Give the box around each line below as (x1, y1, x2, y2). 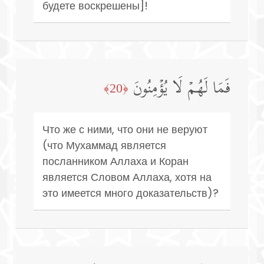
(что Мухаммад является (42, 137, 166, 153)
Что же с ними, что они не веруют (42, 121, 207, 137)
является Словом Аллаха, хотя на (42, 169, 212, 184)
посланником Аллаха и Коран (42, 153, 189, 169)
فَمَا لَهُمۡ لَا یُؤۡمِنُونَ (133, 74, 230, 104)
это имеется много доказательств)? (42, 185, 219, 200)
